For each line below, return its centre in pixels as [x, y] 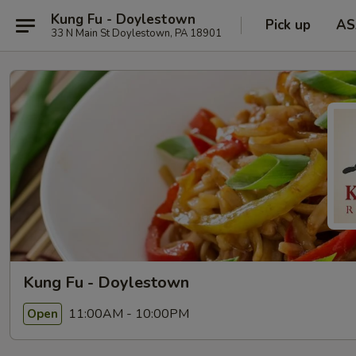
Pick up [288, 25]
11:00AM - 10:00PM [127, 313]
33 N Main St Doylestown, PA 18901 [136, 33]
